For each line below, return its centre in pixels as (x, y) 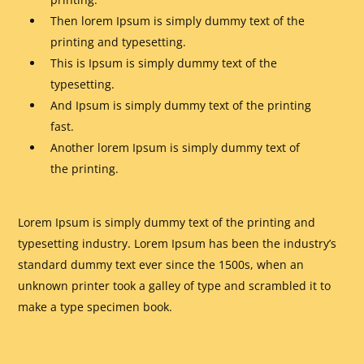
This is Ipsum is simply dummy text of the (164, 63)
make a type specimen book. (95, 307)
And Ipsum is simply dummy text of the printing (181, 106)
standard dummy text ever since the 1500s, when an (161, 265)
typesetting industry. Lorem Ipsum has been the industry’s (178, 244)
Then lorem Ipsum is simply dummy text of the (178, 21)
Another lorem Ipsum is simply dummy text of (175, 148)
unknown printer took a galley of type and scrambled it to (175, 286)
